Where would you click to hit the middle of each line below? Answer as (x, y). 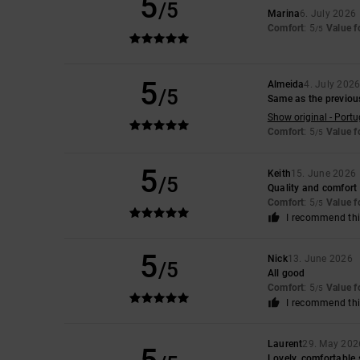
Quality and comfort (312, 188)
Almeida (286, 84)
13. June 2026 (320, 258)
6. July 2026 (328, 13)
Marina (284, 13)
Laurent (285, 344)
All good (286, 273)
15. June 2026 (324, 173)
